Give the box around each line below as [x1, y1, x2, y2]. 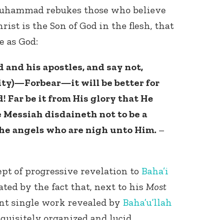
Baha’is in [108, 102, 147, 111]
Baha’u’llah [123, 196, 172, 209]
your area [108, 111, 145, 121]
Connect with [108, 92, 161, 102]
